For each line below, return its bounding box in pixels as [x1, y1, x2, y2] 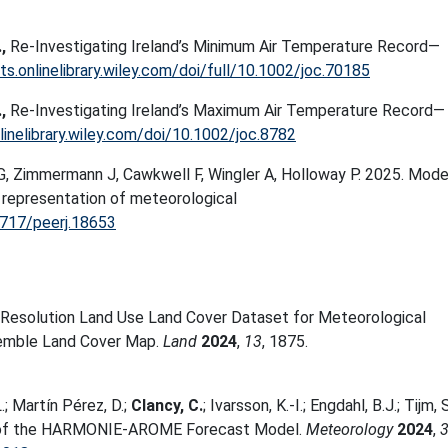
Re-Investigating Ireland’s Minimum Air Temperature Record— [10, 37, 440, 56]
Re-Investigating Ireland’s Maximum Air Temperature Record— [10, 101, 445, 120]
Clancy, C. [131, 396, 203, 415]
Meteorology [306, 420, 393, 439]
